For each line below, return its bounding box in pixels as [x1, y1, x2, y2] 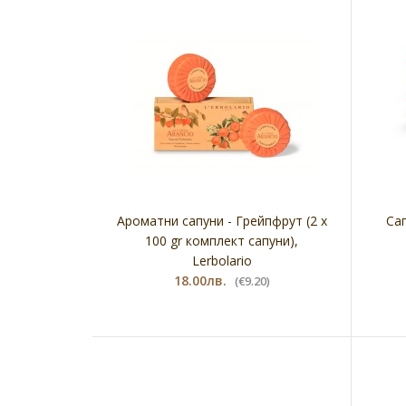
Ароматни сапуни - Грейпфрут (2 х [116, 212, 327, 229]
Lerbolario [191, 252, 252, 269]
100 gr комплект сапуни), [145, 232, 298, 249]
